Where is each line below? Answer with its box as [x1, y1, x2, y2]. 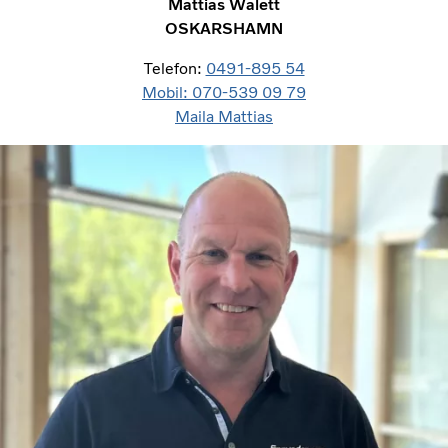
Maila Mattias [175, 106, 273, 126]
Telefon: [143, 58, 206, 78]
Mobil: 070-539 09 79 [142, 82, 306, 102]
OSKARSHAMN [165, 18, 283, 38]
